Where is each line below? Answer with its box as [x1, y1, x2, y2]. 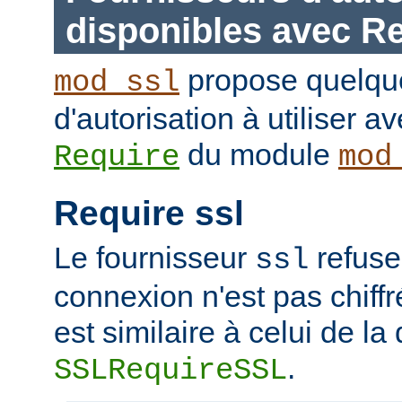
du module [179, 137, 338, 172]
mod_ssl [54, 66, 179, 100]
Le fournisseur [54, 240, 255, 275]
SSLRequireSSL [54, 353, 287, 388]
